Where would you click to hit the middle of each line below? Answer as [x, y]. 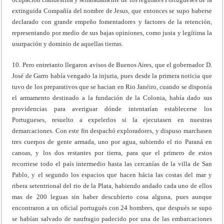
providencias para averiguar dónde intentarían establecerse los [112, 108]
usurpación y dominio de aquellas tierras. [68, 43]
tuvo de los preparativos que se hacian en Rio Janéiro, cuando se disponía [112, 86]
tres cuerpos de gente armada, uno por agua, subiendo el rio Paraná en [112, 141]
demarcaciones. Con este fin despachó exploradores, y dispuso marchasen [112, 130]
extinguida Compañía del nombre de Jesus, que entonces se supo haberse [112, 10]
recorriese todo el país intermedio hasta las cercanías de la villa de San [112, 163]
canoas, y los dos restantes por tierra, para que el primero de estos [112, 152]
